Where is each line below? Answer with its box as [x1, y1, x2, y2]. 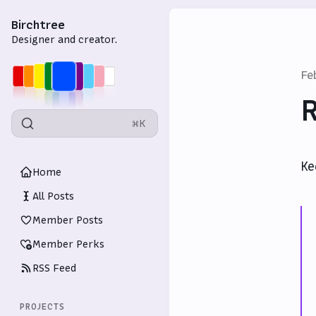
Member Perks [32, 237, 104, 251]
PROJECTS [20, 301, 65, 312]
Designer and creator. [11, 32, 117, 47]
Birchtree [11, 17, 65, 32]
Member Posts [32, 213, 103, 227]
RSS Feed [32, 261, 76, 275]
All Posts [32, 189, 74, 203]
